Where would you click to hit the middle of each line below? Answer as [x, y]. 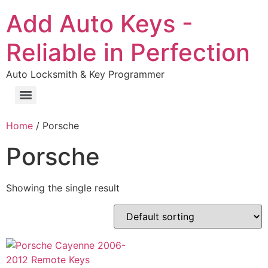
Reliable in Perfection [128, 52]
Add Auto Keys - [100, 24]
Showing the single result [63, 188]
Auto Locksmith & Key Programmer [85, 74]
